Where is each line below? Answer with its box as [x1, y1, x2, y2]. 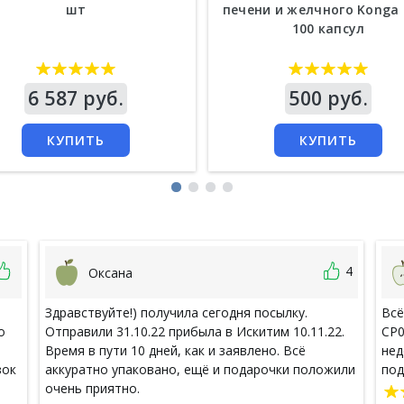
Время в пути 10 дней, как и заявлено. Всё [44, 342, 306, 360]
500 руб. [289, 86, 368, 112]
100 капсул [291, 20, 365, 38]
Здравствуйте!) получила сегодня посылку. [44, 304, 308, 322]
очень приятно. [44, 380, 140, 398]
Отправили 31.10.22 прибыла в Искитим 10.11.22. [44, 323, 344, 341]
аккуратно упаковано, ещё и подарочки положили [44, 361, 355, 379]
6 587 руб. [28, 86, 124, 112]
